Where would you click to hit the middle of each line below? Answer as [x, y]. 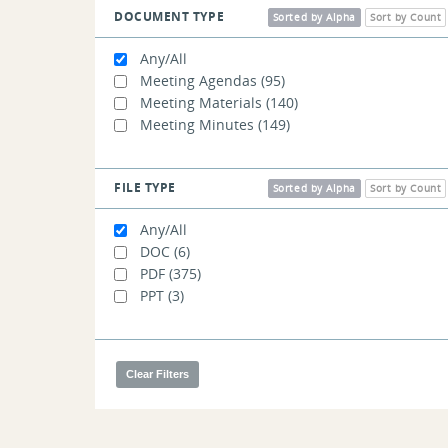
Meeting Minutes [196, 124]
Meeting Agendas [198, 80]
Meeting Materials [200, 102]
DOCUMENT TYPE [169, 16]
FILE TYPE [144, 187]
